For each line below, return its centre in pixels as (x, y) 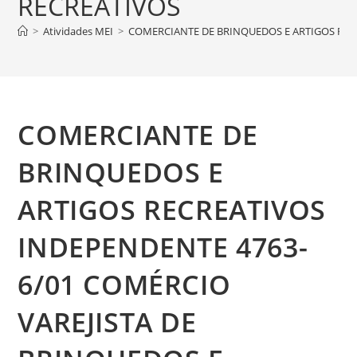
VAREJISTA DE (107, 322)
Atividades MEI (78, 31)
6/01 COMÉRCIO (124, 284)
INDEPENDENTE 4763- (163, 247)
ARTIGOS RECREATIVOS (172, 210)
